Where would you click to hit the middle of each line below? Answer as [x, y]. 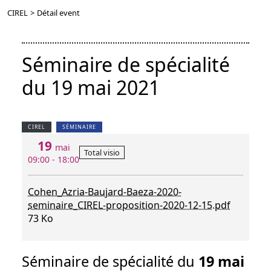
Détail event [58, 13]
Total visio [102, 153]
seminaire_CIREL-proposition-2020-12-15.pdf [129, 205]
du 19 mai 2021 [91, 88]
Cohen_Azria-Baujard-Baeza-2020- [105, 192]
